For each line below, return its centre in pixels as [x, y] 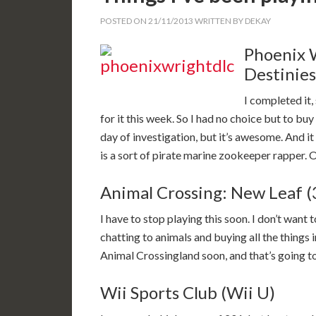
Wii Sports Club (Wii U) [188, 292]
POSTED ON [124, 21]
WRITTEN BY [219, 21]
